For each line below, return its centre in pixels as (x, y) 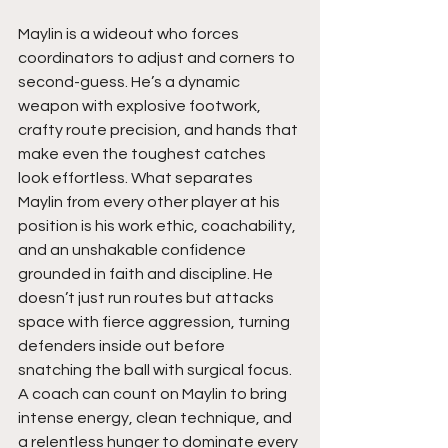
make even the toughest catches (143, 153)
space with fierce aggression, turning (155, 321)
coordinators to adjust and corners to (158, 57)
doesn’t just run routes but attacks (147, 297)
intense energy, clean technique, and (156, 417)
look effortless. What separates (137, 177)
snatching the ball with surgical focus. (156, 369)
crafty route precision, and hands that (159, 129)
